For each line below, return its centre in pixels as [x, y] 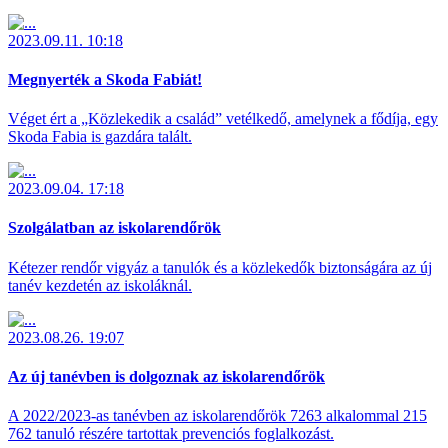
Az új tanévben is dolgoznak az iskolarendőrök [166, 376]
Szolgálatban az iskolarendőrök [114, 228]
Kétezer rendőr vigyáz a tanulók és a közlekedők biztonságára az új [220, 267]
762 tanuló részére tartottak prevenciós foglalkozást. [171, 434]
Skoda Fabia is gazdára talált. [100, 137]
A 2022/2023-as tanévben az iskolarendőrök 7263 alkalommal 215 [217, 416]
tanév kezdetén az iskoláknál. [100, 285]
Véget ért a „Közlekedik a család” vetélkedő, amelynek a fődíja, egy [223, 119]
